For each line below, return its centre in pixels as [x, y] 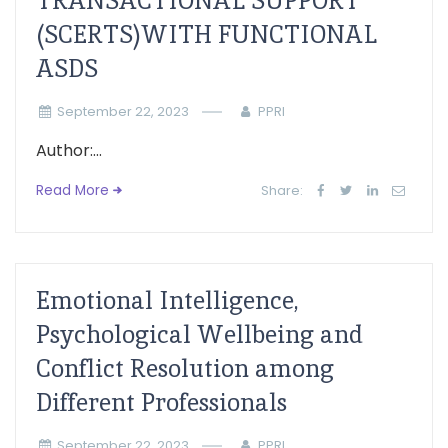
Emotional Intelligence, [167, 300]
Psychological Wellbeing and [199, 334]
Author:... [69, 150]
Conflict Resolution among [185, 368]
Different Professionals [161, 402]
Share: [282, 190]
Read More [72, 190]
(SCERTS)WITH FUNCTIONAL [206, 34]
